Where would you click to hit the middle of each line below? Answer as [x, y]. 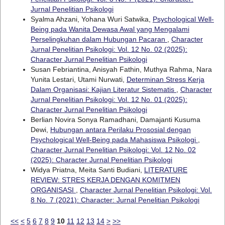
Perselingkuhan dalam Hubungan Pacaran [99, 39]
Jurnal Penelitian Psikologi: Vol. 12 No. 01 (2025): [109, 99]
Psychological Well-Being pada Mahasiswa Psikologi [114, 139]
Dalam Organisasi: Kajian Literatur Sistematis [103, 89]
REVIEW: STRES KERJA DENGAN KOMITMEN [105, 180]
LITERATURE [165, 170]
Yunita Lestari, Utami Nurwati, [78, 79]
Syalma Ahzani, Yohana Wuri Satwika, [91, 19]
